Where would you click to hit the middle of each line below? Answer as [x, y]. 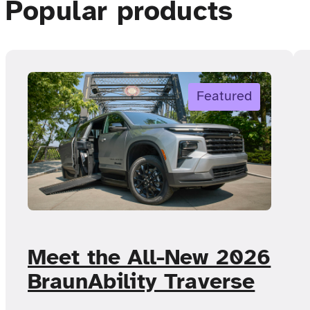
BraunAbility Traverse [142, 282]
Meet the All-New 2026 [149, 257]
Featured [224, 95]
